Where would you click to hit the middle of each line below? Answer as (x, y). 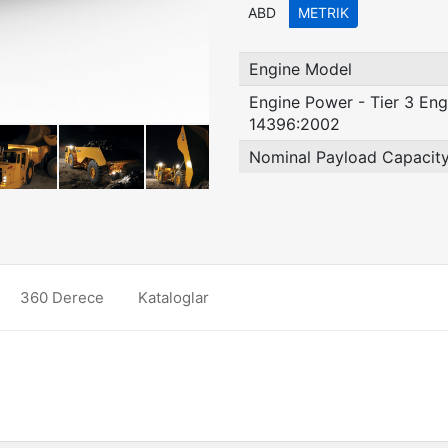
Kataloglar (173, 297)
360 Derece (62, 297)
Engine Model (300, 69)
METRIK (323, 12)
